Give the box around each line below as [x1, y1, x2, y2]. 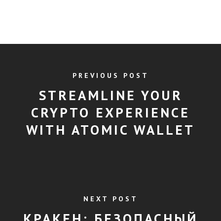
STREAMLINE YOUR [38, 86, 183, 104]
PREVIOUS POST [72, 71, 149, 80]
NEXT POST [83, 194, 138, 203]
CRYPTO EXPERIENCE [31, 103, 190, 121]
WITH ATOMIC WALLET [26, 120, 195, 139]
